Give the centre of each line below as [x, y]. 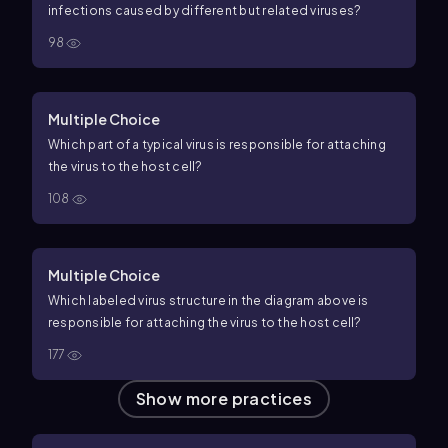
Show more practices [224, 398]
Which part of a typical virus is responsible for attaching [217, 144]
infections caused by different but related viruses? [205, 10]
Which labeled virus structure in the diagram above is [208, 300]
